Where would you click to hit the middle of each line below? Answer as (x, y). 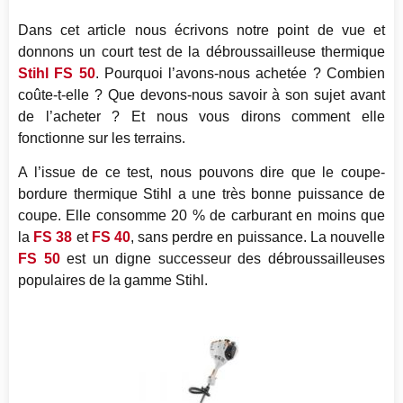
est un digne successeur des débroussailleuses (223, 259)
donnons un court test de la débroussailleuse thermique (201, 52)
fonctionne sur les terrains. (102, 139)
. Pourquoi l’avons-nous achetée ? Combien (240, 74)
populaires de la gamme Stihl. (113, 281)
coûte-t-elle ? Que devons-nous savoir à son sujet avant (201, 95)
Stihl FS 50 (57, 74)
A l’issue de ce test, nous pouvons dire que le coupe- (201, 173)
